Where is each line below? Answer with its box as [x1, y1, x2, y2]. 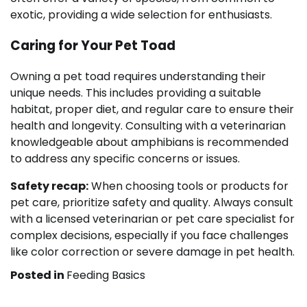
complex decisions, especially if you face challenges [10, 227, 288, 243]
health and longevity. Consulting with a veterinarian [10, 117, 286, 134]
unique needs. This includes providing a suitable [10, 84, 261, 101]
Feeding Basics [66, 267, 145, 283]
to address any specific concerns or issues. [10, 150, 240, 167]
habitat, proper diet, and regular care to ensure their [10, 101, 294, 117]
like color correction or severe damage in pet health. [10, 243, 295, 260]
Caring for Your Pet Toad [10, 36, 175, 55]
